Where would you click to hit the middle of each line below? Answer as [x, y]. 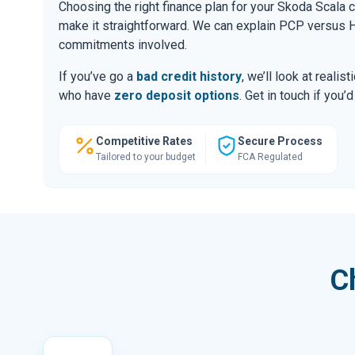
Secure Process [280, 141]
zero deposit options [177, 95]
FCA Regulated [270, 157]
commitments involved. [123, 44]
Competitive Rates [144, 141]
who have [86, 95]
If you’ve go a [97, 76]
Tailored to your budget [146, 157]
